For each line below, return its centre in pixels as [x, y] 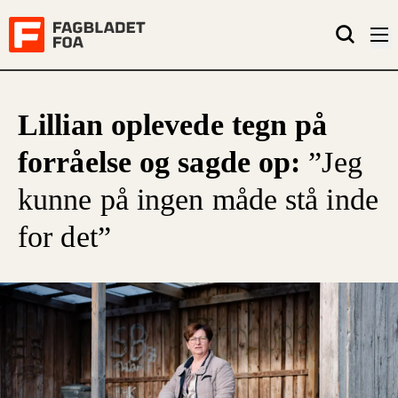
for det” [64, 237]
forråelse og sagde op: [163, 162]
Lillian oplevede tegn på [173, 125]
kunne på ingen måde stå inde [198, 199]
